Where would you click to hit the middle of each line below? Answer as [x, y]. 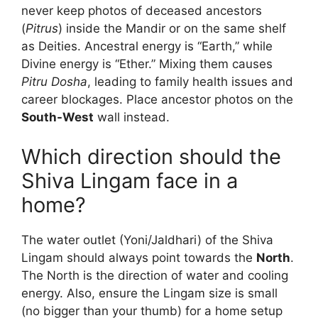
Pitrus [42, 29]
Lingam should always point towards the [139, 257]
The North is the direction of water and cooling [155, 275]
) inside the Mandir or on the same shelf [172, 29]
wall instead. [132, 117]
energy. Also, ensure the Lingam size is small [149, 293]
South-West [57, 117]
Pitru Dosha [54, 82]
